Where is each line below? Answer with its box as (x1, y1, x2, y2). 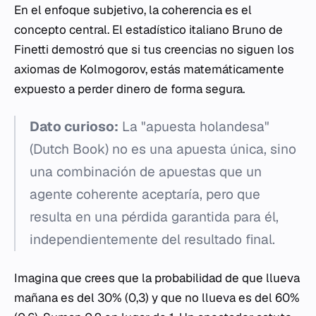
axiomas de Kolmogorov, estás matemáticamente (14, 61, 284, 78)
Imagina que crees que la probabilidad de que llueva (14, 270, 300, 286)
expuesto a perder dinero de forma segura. (14, 81, 245, 97)
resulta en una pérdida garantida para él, (30, 208, 279, 226)
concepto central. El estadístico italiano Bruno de (14, 22, 283, 38)
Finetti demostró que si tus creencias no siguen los (14, 42, 294, 58)
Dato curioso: (30, 118, 119, 136)
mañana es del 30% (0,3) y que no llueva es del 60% (14, 290, 300, 306)
